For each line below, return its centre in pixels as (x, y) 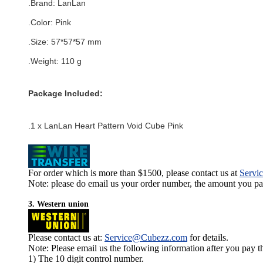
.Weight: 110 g (55, 61)
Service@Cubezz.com (146, 237)
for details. (208, 237)
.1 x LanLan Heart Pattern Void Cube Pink (106, 126)
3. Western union (58, 204)
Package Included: (65, 93)
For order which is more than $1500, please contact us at (134, 173)
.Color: (42, 22)
